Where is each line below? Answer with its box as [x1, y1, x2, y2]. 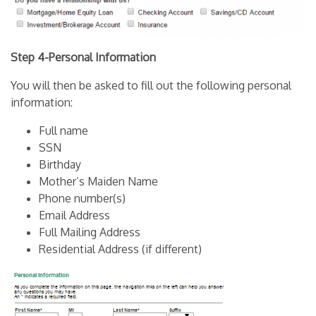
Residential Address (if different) [39, 242, 202, 257]
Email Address [39, 208, 110, 223]
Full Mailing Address [39, 225, 140, 240]
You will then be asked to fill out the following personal [11, 78, 291, 93]
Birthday [39, 157, 81, 172]
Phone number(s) [39, 191, 126, 206]
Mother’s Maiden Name [39, 174, 158, 189]
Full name [39, 123, 88, 138]
